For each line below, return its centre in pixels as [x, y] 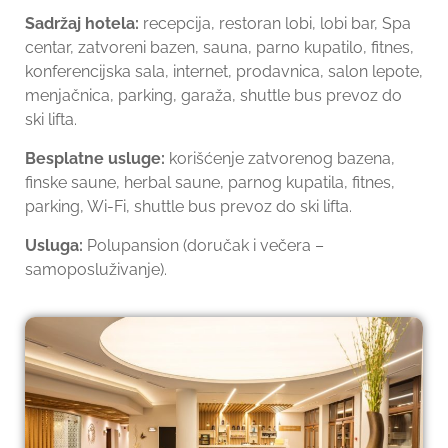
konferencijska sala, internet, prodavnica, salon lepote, [224, 72]
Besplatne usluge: [97, 159]
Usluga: [54, 246]
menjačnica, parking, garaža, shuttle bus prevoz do [213, 96]
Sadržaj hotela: [84, 24]
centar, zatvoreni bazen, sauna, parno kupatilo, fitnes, [219, 48]
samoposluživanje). [96, 270]
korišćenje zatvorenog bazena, [282, 159]
